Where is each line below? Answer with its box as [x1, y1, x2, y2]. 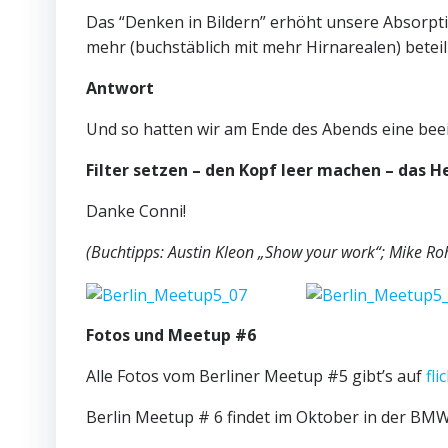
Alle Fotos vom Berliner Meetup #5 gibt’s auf [86, 364, 426, 387]
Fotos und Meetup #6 [86, 323, 256, 346]
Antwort [86, 77, 154, 100]
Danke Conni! [86, 200, 186, 223]
